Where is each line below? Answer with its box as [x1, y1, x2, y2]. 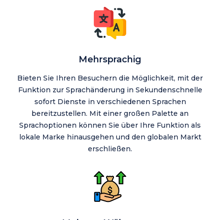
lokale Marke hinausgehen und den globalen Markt [19, 133, 201, 142]
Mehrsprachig [79, 54, 141, 65]
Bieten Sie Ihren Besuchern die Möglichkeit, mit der [17, 74, 203, 83]
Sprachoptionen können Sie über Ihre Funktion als [19, 121, 201, 130]
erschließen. [88, 144, 132, 154]
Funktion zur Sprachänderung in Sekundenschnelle [18, 85, 202, 95]
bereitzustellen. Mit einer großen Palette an [31, 109, 189, 118]
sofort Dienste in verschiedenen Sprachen [34, 97, 186, 107]
